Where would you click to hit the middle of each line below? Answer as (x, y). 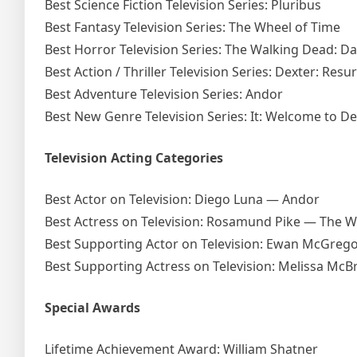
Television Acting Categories (134, 157)
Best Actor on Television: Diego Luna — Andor (182, 199)
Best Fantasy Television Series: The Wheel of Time (192, 27)
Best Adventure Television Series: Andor (164, 94)
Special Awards (92, 307)
